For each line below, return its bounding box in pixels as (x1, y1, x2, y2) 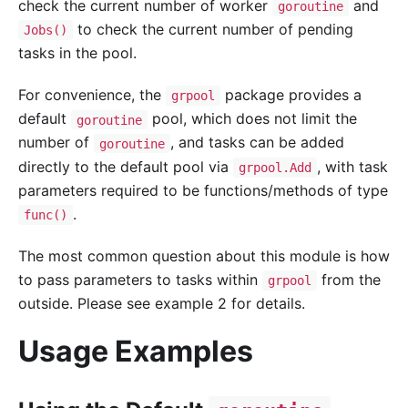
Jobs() (23, 23, 67, 38)
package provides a (219, 86, 362, 105)
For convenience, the (18, 86, 166, 105)
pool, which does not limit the (147, 109, 357, 128)
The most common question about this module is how (18, 246, 390, 265)
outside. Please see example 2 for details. (18, 294, 305, 312)
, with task (316, 157, 388, 176)
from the (316, 270, 381, 289)
